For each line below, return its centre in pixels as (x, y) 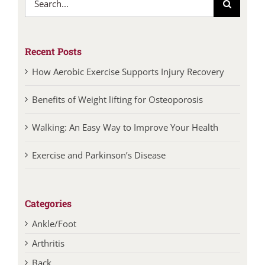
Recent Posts (53, 51)
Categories (48, 203)
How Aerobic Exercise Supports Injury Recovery (128, 71)
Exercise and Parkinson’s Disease (98, 155)
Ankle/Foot (54, 223)
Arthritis (48, 243)
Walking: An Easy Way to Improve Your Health (125, 127)
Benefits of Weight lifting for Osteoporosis (117, 99)
